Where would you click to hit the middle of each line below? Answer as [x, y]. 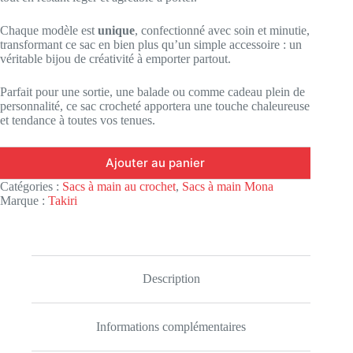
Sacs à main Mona [228, 186]
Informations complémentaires [171, 327]
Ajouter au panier [156, 163]
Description [171, 279]
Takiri [63, 200]
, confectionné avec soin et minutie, [222, 30]
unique [116, 30]
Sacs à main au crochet [119, 186]
